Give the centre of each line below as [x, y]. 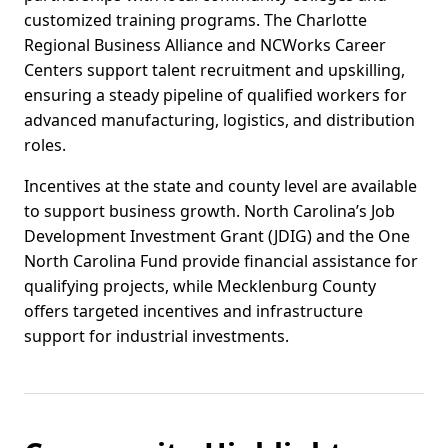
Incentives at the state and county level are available [220, 186]
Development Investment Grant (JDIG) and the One [217, 236]
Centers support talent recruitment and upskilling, [214, 70]
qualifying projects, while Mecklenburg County [200, 286]
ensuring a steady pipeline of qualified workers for [215, 95]
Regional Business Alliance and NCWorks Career [205, 45]
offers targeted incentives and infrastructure [193, 311]
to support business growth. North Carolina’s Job [209, 211]
